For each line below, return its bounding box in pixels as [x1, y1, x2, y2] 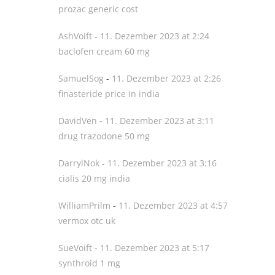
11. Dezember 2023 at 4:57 [118, 199, 228, 211]
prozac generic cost [58, 3, 138, 15]
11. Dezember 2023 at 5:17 [100, 242, 209, 254]
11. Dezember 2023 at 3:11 [105, 115, 214, 126]
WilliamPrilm [58, 199, 110, 211]
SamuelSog [58, 72, 104, 84]
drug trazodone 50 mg [58, 130, 150, 142]
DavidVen [58, 115, 97, 126]
